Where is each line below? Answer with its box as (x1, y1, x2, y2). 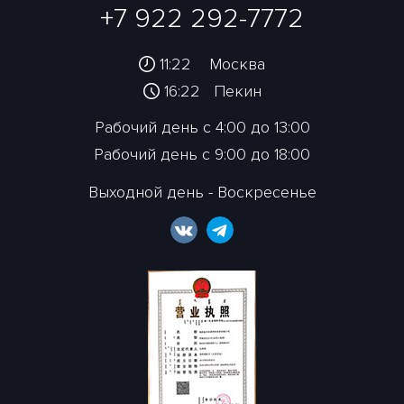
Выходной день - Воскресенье (87, 182, 317, 202)
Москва (209, 54, 265, 74)
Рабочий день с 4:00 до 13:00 (94, 117, 310, 137)
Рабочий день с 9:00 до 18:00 (94, 144, 310, 164)
